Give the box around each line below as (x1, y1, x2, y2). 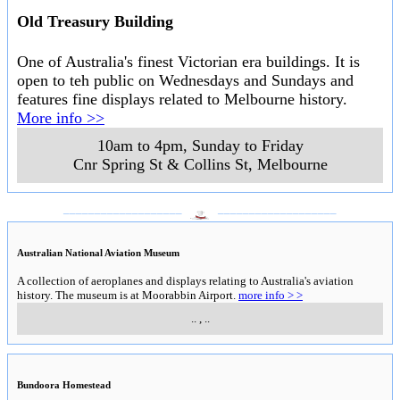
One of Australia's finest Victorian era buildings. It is (17, 52, 360, 71)
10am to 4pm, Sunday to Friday (96, 136, 304, 154)
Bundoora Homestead (17, 379, 111, 391)
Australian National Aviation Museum (17, 247, 179, 259)
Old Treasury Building (17, 12, 173, 30)
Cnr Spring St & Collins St (72, 154, 248, 173)
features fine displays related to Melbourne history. (17, 89, 347, 108)
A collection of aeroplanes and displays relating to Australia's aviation (17, 274, 354, 288)
